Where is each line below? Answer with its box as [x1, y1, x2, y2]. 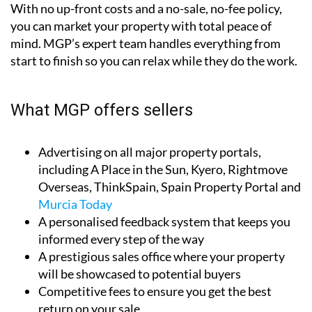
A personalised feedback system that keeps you [38, 213, 290, 229]
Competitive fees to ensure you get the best [38, 283, 272, 299]
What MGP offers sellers [10, 100, 193, 120]
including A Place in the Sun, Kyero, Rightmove [38, 161, 288, 177]
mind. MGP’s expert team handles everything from [10, 35, 281, 51]
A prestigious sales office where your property [38, 248, 285, 264]
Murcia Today [38, 196, 112, 212]
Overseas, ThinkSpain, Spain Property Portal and [38, 178, 301, 194]
